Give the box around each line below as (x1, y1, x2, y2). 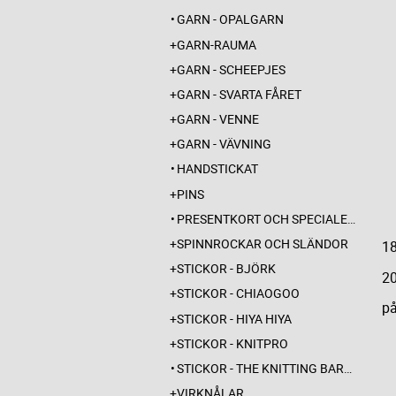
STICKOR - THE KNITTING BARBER (177, 359, 344, 377)
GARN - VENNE (177, 110, 259, 128)
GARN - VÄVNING (177, 135, 271, 153)
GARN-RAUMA (177, 35, 256, 53)
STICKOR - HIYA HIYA (177, 309, 292, 327)
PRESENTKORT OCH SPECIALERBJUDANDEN (177, 209, 347, 227)
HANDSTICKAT (177, 160, 258, 178)
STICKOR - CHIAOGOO (177, 285, 300, 302)
